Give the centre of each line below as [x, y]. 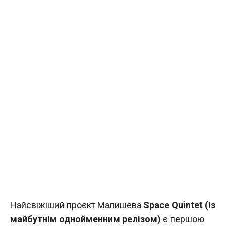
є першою [183, 219]
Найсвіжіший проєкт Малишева [77, 205]
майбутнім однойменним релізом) [86, 219]
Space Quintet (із [179, 205]
